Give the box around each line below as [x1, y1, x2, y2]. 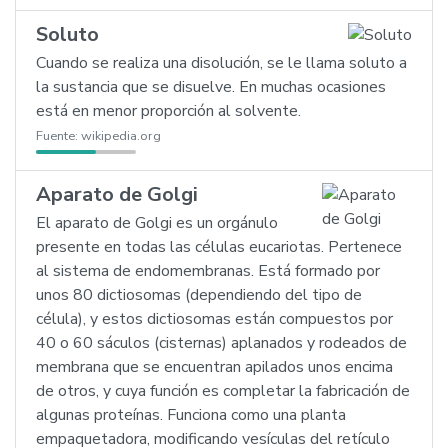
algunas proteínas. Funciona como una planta [36, 404, 346, 426]
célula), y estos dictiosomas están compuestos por [36, 308, 393, 330]
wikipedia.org [81, 127, 161, 145]
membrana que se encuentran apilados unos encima [36, 356, 393, 378]
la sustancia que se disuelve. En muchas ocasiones [36, 76, 386, 98]
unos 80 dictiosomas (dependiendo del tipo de [36, 284, 362, 306]
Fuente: [36, 127, 81, 145]
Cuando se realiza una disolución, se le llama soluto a [36, 52, 407, 74]
